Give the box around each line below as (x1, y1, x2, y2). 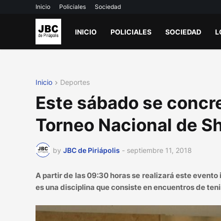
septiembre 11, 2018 (127, 146, 192, 154)
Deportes (60, 78, 90, 86)
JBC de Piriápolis (63, 146, 120, 154)
